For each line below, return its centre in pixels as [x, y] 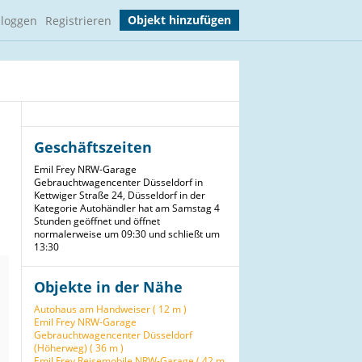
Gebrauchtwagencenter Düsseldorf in [118, 182]
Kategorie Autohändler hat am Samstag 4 [127, 208]
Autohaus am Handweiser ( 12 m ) [110, 309]
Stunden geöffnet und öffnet [97, 221]
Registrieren [78, 20]
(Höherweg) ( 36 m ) [79, 348]
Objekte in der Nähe [108, 287]
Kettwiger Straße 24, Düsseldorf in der [120, 195]
